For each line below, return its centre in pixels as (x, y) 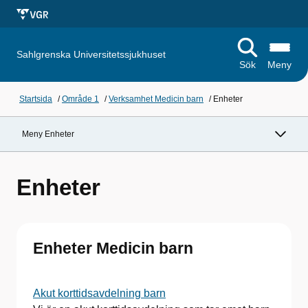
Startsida (36, 99)
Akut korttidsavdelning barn (99, 293)
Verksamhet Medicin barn (156, 99)
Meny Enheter (48, 134)
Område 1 (80, 99)
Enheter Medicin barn (113, 248)
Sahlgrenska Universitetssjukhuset (91, 54)
